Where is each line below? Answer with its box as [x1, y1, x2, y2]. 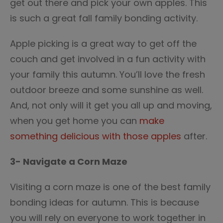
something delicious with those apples [10, 130, 184, 142]
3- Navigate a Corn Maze [10, 155, 127, 168]
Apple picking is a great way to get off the [10, 37, 197, 50]
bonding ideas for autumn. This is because [10, 196, 199, 209]
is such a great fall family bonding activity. [10, 12, 198, 24]
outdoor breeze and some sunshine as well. [10, 84, 203, 96]
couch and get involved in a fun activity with [10, 53, 206, 65]
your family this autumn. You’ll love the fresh [10, 68, 205, 81]
